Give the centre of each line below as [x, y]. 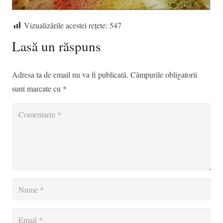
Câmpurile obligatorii [164, 75]
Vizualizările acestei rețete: [66, 25]
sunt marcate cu [37, 89]
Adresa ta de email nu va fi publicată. [70, 75]
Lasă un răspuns [58, 46]
